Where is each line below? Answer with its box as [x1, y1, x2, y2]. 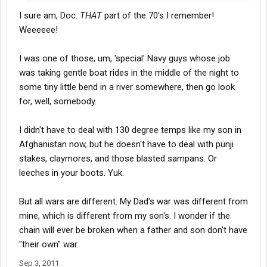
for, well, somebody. [19, 96, 97, 107]
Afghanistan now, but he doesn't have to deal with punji [19, 139, 234, 150]
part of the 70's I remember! [102, 10, 214, 21]
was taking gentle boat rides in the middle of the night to [19, 67, 239, 79]
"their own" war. [19, 239, 79, 250]
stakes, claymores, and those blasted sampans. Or [19, 153, 217, 164]
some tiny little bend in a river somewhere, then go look [19, 82, 235, 93]
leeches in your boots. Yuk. [19, 167, 124, 179]
